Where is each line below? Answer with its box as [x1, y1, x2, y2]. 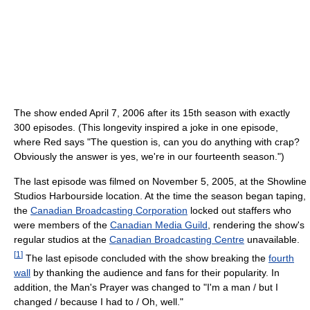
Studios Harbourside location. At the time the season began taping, [14, 190, 306, 202]
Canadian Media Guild [110, 219, 208, 231]
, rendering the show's [208, 219, 304, 231]
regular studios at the [14, 234, 109, 246]
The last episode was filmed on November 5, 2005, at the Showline [14, 176, 307, 188]
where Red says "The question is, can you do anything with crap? [14, 136, 300, 148]
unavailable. [244, 234, 300, 246]
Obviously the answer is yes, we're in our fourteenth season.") [14, 151, 284, 163]
